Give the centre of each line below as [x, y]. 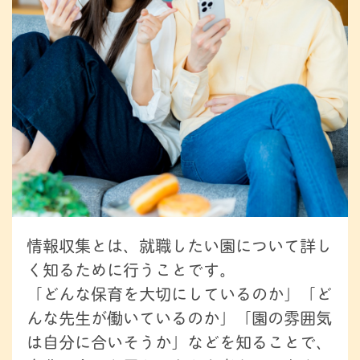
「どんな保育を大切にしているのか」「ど [179, 293]
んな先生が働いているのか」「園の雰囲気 [179, 317]
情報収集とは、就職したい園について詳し [179, 245]
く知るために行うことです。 [131, 269]
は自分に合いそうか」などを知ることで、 [179, 342]
